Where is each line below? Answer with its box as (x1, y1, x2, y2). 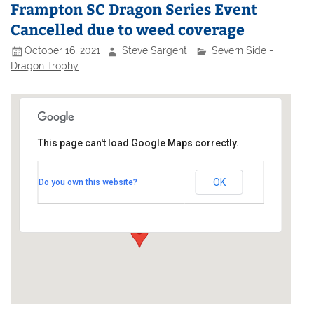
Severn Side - (211, 45, 273, 57)
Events (52, 194, 78, 205)
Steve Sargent (122, 45, 188, 57)
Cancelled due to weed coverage (11, 18, 245, 39)
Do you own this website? (38, 177, 137, 187)
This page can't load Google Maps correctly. (37, 137, 239, 149)
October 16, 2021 (25, 45, 101, 57)
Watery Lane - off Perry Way (52, 182, 163, 193)
